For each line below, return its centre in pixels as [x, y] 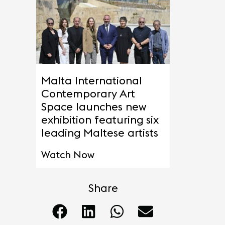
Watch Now [68, 154]
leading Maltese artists [100, 132]
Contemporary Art [88, 93]
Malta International [92, 80]
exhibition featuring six [100, 119]
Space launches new [94, 106]
